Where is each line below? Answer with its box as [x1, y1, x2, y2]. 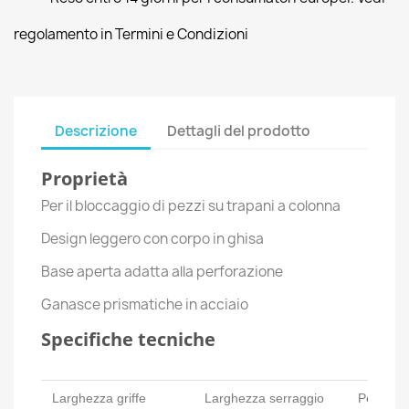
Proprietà [41, 166, 128, 191]
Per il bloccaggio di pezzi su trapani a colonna [41, 196, 341, 215]
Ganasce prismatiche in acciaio [41, 295, 248, 314]
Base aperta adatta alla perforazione [41, 262, 283, 281]
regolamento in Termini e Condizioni [14, 25, 248, 44]
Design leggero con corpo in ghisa [41, 229, 264, 248]
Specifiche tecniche [41, 327, 215, 351]
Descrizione [55, 121, 137, 141]
